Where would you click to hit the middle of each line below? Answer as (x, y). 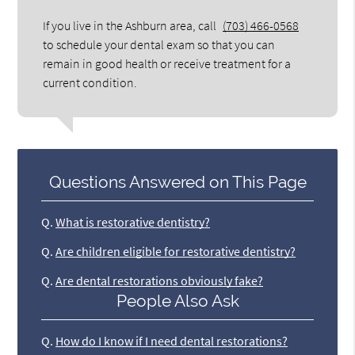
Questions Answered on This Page (177, 182)
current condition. (90, 82)
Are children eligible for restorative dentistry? (176, 252)
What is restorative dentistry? (133, 222)
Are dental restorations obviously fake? (160, 281)
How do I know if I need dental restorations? (172, 341)
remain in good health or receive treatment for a (167, 63)
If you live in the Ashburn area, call (131, 25)
